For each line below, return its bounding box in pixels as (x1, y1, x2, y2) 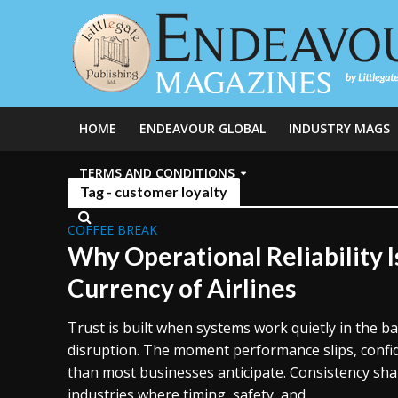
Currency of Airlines (67, 273, 296, 303)
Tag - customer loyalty (79, 183, 227, 200)
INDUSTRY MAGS (288, 120, 390, 137)
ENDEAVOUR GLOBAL (139, 120, 266, 137)
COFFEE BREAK (67, 221, 157, 238)
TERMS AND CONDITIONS (78, 164, 235, 181)
